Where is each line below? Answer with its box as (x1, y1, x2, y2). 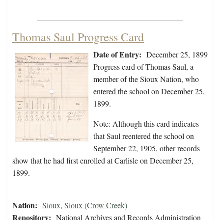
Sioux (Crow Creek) (64, 200, 127, 211)
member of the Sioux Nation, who (93, 74, 199, 84)
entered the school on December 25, (93, 86, 205, 97)
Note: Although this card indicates (93, 118, 199, 129)
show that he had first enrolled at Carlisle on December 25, (12, 155, 193, 166)
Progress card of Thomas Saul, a (93, 61, 193, 72)
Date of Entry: (93, 49, 141, 60)
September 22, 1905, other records (93, 143, 200, 154)
